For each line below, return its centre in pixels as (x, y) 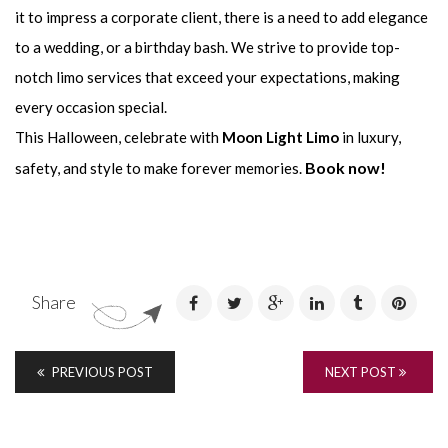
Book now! (345, 168)
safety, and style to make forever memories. (160, 168)
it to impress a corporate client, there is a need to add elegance (221, 17)
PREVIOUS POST (101, 372)
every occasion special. (91, 107)
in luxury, (370, 137)
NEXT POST (362, 372)
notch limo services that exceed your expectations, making (207, 77)
